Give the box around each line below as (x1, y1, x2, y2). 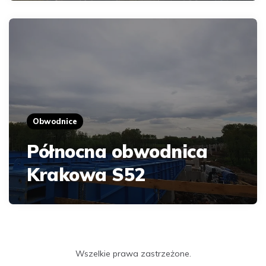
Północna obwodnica (27, 140, 207, 163)
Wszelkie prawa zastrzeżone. (75, 248, 191, 259)
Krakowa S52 (27, 163, 145, 186)
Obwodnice (33, 116, 77, 126)
